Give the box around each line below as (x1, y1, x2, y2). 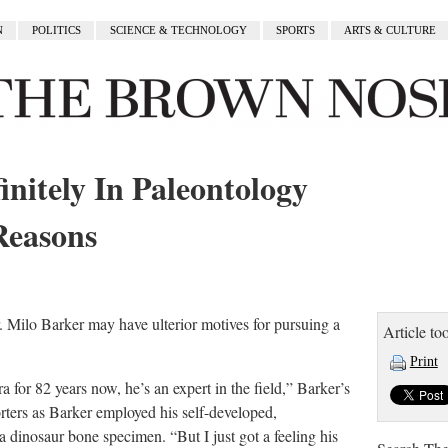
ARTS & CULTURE (344, 24, 437, 37)
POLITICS (31, 24, 81, 37)
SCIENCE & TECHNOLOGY (109, 24, 247, 37)
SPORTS (276, 24, 316, 37)
